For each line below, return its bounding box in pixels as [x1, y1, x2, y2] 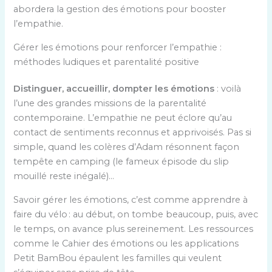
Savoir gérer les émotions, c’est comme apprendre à [13, 194, 248, 205]
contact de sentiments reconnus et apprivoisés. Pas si [13, 126, 252, 138]
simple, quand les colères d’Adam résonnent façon [13, 141, 240, 152]
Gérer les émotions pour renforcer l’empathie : [13, 41, 222, 53]
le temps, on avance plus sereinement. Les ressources [13, 223, 254, 234]
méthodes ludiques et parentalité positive [13, 56, 200, 67]
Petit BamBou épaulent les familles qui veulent [13, 252, 222, 263]
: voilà [214, 83, 242, 94]
